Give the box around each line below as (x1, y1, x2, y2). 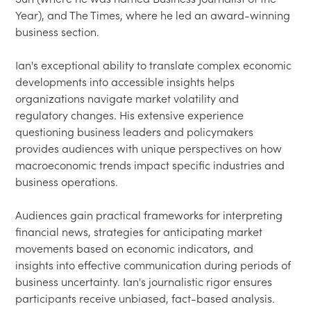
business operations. (15, 175, 119, 190)
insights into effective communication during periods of (15, 258, 294, 273)
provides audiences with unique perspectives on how (15, 142, 285, 156)
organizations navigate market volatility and (15, 92, 242, 106)
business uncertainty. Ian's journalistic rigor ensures (15, 275, 276, 289)
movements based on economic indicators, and (15, 242, 257, 256)
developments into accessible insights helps (15, 75, 238, 90)
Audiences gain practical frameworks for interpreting (15, 208, 286, 223)
